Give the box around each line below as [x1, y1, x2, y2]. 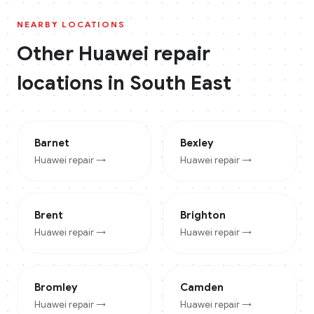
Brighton [180, 209, 226, 221]
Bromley [34, 281, 78, 294]
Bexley [180, 137, 214, 149]
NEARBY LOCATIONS [17, 19, 125, 29]
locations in [17, 71, 130, 95]
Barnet [34, 137, 69, 149]
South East [130, 71, 231, 95]
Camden [180, 281, 224, 294]
